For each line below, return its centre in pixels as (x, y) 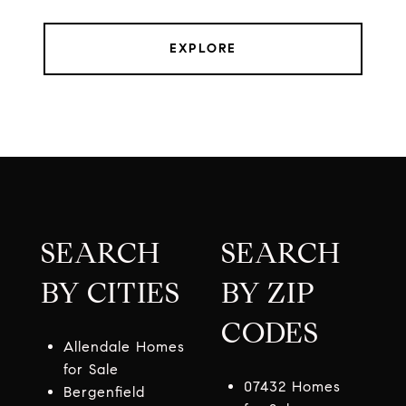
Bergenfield (104, 392)
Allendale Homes (124, 347)
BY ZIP (268, 293)
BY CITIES (111, 293)
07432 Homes (292, 387)
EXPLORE (203, 49)
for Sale (91, 370)
